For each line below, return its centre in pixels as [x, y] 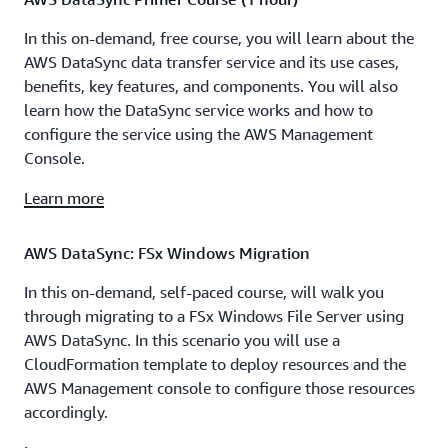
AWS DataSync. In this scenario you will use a [182, 340]
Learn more [64, 198]
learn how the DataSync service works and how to [198, 110]
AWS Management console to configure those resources [219, 388]
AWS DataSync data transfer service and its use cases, [211, 62]
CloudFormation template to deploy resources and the [215, 364]
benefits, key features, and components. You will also [211, 86]
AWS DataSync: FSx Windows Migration [167, 253]
